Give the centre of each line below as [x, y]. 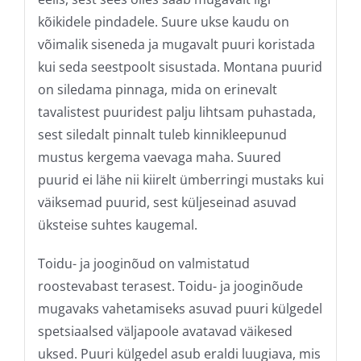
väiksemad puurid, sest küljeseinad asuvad [167, 202]
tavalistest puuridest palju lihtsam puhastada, [176, 112]
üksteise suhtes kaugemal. [117, 224]
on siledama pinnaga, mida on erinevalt [157, 89]
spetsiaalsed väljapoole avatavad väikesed [165, 331]
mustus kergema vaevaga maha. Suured [159, 157]
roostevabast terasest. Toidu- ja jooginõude [170, 286]
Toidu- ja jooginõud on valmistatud [143, 263]
